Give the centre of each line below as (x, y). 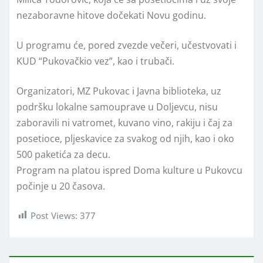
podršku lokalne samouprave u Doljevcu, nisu (117, 107)
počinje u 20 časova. (61, 186)
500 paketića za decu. (63, 154)
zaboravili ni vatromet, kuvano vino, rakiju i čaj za (124, 122)
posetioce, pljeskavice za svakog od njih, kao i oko (125, 138)
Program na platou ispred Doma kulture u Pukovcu (129, 170)
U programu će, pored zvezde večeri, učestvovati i (127, 45)
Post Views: (54, 215)
